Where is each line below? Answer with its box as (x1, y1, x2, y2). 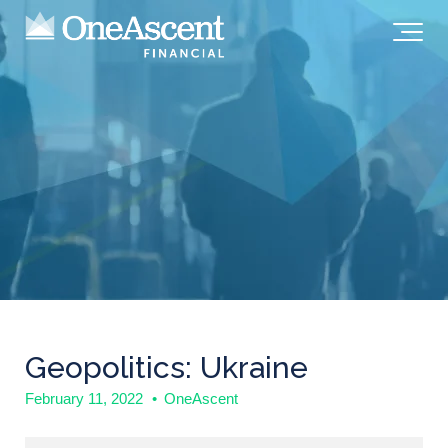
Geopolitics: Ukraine (25, 350, 308, 385)
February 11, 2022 (25, 390, 147, 407)
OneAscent (164, 390, 238, 407)
